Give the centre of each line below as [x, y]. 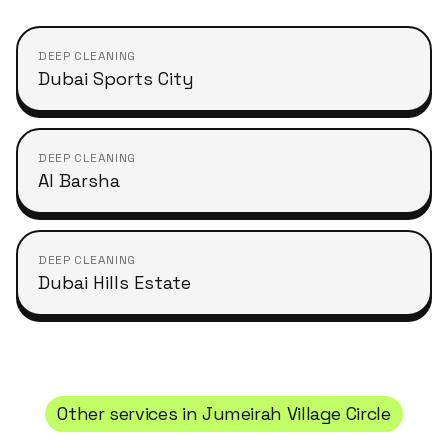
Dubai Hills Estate [114, 282]
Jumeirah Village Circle [296, 413]
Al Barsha [79, 180]
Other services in [129, 413]
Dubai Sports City [116, 78]
